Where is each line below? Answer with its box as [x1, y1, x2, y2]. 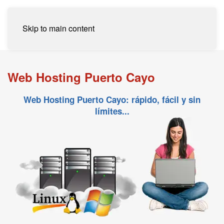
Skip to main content [22, 22, 94, 34]
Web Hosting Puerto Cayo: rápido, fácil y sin [23, 93, 200, 105]
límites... [94, 105, 129, 117]
